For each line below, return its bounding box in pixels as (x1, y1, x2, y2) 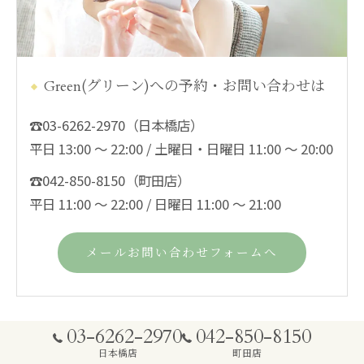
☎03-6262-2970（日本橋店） (29, 115, 203, 135)
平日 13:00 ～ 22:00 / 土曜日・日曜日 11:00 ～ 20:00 (29, 138, 333, 158)
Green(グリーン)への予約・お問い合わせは (44, 76, 325, 97)
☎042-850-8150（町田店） (29, 170, 190, 190)
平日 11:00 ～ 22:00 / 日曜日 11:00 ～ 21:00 (29, 193, 281, 214)
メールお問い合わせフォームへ (85, 245, 279, 261)
